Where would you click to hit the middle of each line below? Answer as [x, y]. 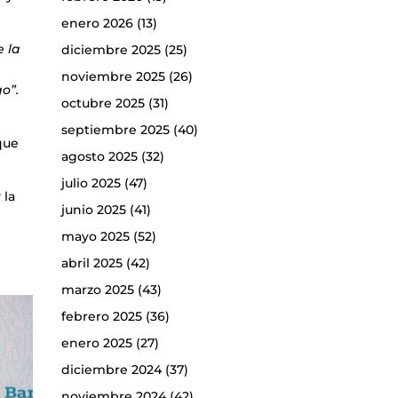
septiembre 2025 [115, 130]
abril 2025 [92, 263]
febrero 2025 [101, 317]
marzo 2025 [97, 290]
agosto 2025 [99, 157]
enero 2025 [96, 343]
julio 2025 [91, 183]
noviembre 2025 [113, 77]
